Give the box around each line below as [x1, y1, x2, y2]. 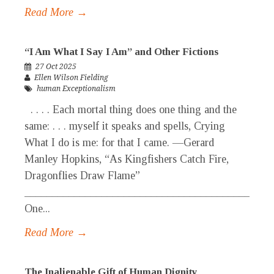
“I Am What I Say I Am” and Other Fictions [24, 46, 218, 58]
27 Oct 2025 [35, 62, 76, 72]
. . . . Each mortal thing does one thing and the [24, 103, 237, 116]
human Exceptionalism [37, 84, 116, 94]
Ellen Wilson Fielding [34, 73, 108, 83]
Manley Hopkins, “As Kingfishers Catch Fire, [24, 153, 229, 166]
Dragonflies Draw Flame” [24, 169, 140, 182]
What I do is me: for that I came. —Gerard [24, 136, 214, 149]
